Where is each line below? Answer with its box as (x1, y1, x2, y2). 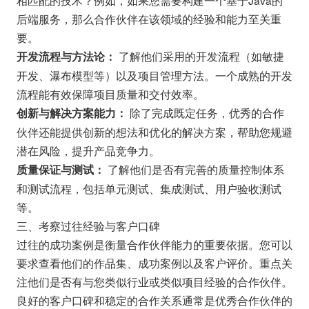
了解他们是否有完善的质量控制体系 (104, 161, 284, 177)
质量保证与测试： (16, 161, 105, 177)
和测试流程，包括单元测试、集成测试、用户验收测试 (16, 180, 281, 196)
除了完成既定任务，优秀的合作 (126, 104, 284, 120)
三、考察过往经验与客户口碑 (16, 217, 160, 233)
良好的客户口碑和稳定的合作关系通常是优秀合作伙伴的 (16, 292, 292, 308)
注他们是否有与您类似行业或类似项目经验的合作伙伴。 (16, 273, 292, 289)
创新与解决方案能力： (16, 105, 127, 121)
